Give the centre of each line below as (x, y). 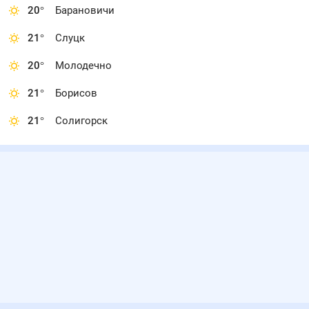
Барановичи (85, 10)
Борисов (76, 93)
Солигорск (81, 121)
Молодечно (83, 66)
